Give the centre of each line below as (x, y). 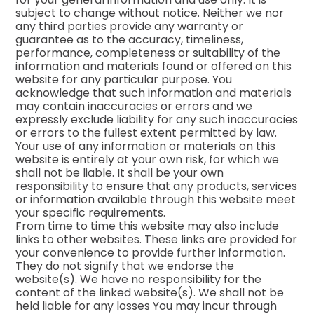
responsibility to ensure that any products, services (157, 186)
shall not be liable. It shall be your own (120, 172)
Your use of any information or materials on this (146, 146)
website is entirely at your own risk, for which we (148, 159)
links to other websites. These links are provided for (157, 239)
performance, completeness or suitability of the (148, 53)
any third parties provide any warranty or (130, 26)
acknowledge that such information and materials (154, 93)
